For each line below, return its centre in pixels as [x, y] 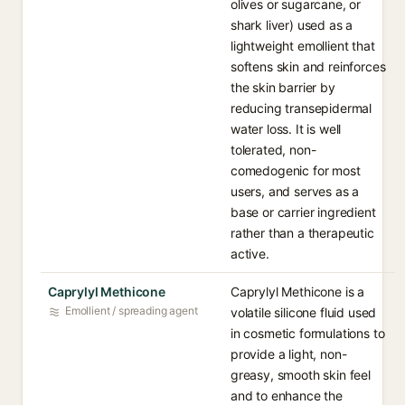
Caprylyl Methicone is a [298, 292]
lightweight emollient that [303, 46]
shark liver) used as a [292, 25]
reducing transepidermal [301, 108]
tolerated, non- [273, 150]
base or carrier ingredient [303, 212]
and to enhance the [287, 396]
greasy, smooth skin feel [301, 375]
